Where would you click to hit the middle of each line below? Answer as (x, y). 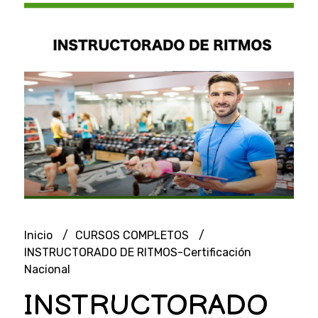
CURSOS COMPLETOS (133, 235)
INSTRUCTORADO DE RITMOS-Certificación (137, 252)
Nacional (47, 269)
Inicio (39, 235)
